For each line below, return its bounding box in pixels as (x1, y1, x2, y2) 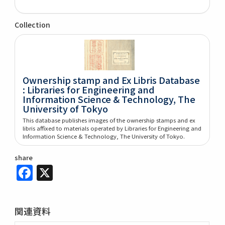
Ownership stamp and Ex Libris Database (23, 73, 200, 86)
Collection (15, 19, 51, 30)
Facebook (33, 158, 108, 182)
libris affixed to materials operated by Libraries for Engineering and (23, 124, 202, 132)
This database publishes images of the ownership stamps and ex (23, 116, 196, 124)
